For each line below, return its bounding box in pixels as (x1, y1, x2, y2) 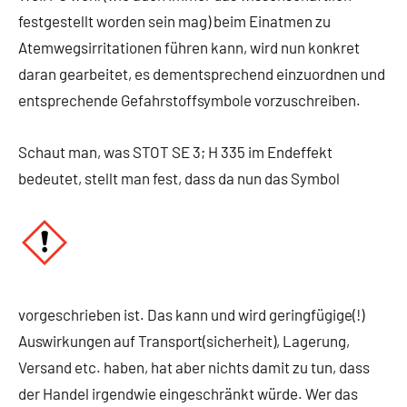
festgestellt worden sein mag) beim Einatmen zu (18, 12, 331, 31)
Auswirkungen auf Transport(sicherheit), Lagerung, (18, 332, 350, 351)
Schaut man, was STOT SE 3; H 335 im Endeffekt (18, 143, 333, 162)
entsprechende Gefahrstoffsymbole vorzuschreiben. (18, 91, 361, 110)
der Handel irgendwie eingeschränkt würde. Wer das (18, 384, 358, 403)
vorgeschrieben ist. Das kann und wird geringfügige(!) (18, 305, 364, 324)
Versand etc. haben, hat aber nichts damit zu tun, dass (18, 358, 370, 377)
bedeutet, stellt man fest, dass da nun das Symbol (18, 169, 340, 188)
